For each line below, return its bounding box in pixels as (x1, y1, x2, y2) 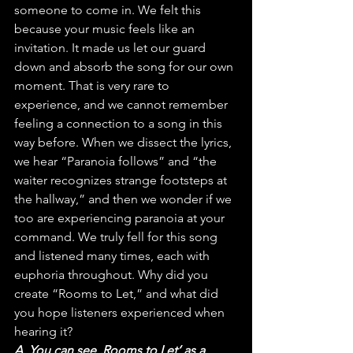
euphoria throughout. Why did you (14, 266, 211, 282)
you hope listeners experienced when (14, 304, 228, 320)
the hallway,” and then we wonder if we (14, 191, 235, 206)
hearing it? (14, 323, 72, 339)
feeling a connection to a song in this (14, 115, 225, 131)
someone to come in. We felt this (14, 2, 204, 17)
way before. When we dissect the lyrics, (14, 134, 235, 150)
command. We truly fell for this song (14, 229, 221, 244)
